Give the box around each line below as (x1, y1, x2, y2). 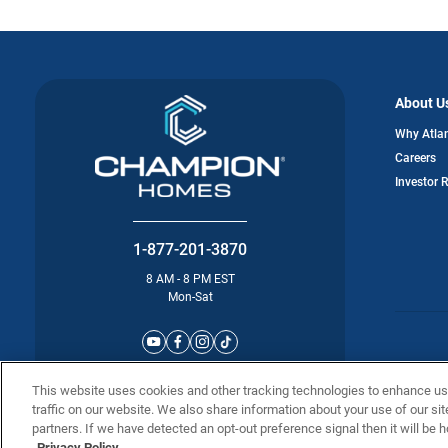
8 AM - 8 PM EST (145, 272, 235, 286)
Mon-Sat (167, 290, 213, 304)
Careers (395, 151, 436, 165)
